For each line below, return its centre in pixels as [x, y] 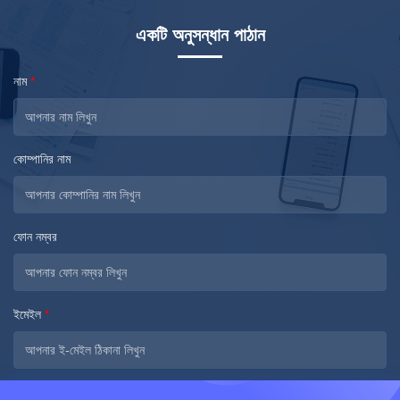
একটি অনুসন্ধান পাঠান [200, 35]
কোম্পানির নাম [42, 159]
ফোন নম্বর [35, 237]
